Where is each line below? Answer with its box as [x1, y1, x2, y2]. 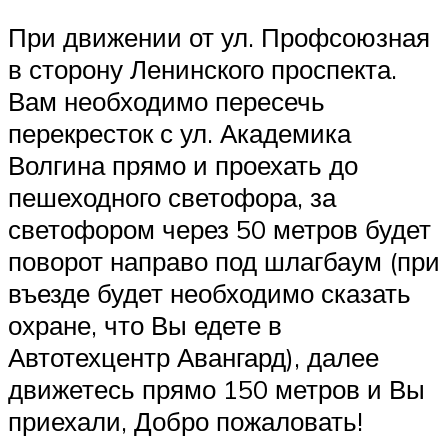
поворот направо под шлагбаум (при [8, 244, 440, 277]
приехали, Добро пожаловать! [8, 404, 363, 437]
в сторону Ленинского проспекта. [8, 52, 397, 85]
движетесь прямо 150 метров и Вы [8, 372, 425, 405]
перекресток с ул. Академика [8, 116, 351, 149]
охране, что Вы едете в [8, 308, 282, 341]
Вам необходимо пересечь [8, 84, 325, 117]
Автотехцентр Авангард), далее [8, 340, 379, 373]
